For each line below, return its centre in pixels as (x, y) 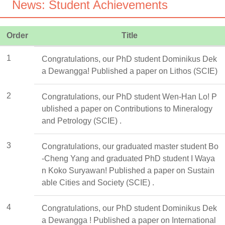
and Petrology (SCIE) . (82, 121)
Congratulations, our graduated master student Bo (130, 146)
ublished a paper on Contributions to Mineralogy (127, 108)
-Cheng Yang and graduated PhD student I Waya (128, 158)
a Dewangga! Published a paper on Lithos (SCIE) (130, 71)
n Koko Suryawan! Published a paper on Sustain (128, 170)
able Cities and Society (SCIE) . (98, 182)
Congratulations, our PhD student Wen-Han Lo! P (129, 96)
